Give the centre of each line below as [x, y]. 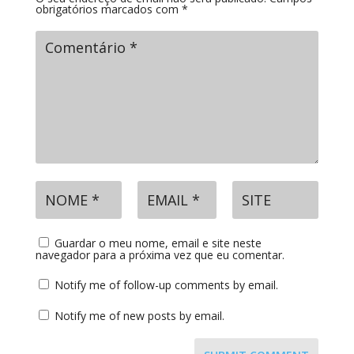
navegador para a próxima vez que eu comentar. [160, 254]
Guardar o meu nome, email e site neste [158, 243]
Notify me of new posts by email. [139, 315]
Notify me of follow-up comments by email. [166, 284]
